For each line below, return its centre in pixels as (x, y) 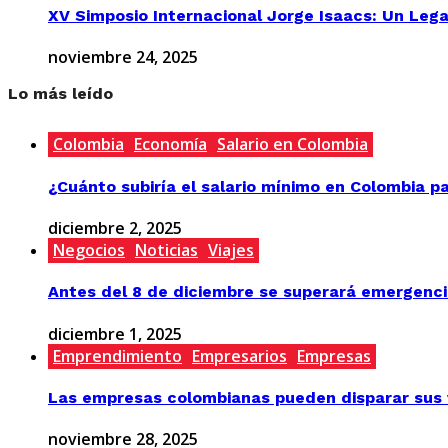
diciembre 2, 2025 (115, 227)
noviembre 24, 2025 (123, 57)
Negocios (89, 249)
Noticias (166, 249)
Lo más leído (60, 94)
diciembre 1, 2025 (115, 333)
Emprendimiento (117, 355)
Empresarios (239, 355)
